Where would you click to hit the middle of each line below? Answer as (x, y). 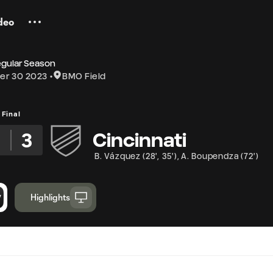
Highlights (50, 197)
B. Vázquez (118, 156)
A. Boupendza (210, 156)
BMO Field (84, 76)
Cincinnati (139, 140)
